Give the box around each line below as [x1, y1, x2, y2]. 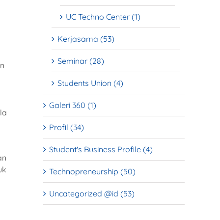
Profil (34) [49, 122, 84, 132]
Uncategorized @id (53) [49, 188, 135, 198]
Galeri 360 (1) [49, 100, 96, 110]
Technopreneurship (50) [49, 166, 136, 176]
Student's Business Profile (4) [49, 144, 153, 154]
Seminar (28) [57, 55, 104, 66]
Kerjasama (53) [57, 33, 114, 44]
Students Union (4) [57, 78, 123, 88]
